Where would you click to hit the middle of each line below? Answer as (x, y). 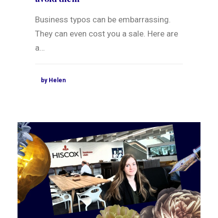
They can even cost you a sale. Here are (107, 34)
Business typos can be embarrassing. (103, 20)
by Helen (53, 81)
